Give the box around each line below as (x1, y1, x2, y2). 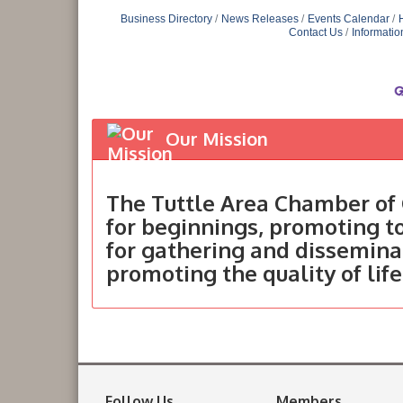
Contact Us (289, 26, 343, 39)
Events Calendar (307, 13, 390, 25)
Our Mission (166, 127, 268, 151)
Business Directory (120, 13, 212, 25)
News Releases (220, 13, 299, 25)
